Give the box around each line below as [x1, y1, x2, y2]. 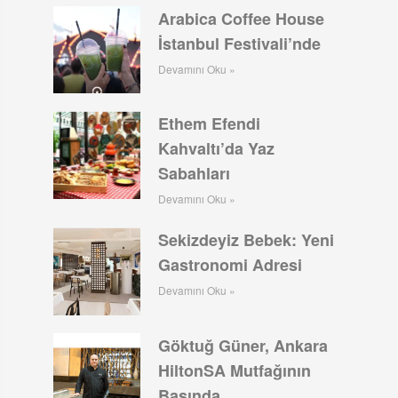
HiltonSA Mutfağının [158, 358, 312, 382]
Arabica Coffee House [158, 6, 325, 30]
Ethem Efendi [158, 112, 261, 136]
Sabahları [158, 162, 231, 186]
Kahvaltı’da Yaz [158, 137, 275, 161]
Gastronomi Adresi [158, 253, 303, 277]
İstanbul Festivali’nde [158, 31, 322, 55]
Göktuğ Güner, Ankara [158, 333, 329, 357]
